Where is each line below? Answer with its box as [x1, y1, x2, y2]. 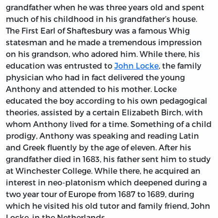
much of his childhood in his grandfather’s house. [6, 14, 197, 24]
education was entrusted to [6, 61, 114, 71]
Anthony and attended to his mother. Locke [6, 84, 177, 94]
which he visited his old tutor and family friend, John [6, 201, 210, 211]
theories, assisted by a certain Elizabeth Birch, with [6, 108, 203, 117]
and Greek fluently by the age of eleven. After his [6, 143, 191, 152]
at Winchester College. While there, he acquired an [6, 166, 200, 176]
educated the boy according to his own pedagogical [6, 96, 207, 106]
